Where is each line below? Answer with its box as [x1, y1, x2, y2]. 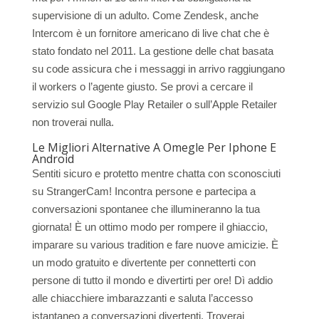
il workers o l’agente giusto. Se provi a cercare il [31, 80, 253, 93]
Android [31, 151, 74, 167]
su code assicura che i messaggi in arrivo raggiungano [31, 63, 285, 75]
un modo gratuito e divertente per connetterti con [31, 256, 256, 268]
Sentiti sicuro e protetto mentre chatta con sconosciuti [31, 167, 281, 179]
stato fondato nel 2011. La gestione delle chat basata [31, 45, 273, 57]
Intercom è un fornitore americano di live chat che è [31, 27, 269, 39]
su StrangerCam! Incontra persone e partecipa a [31, 185, 256, 197]
